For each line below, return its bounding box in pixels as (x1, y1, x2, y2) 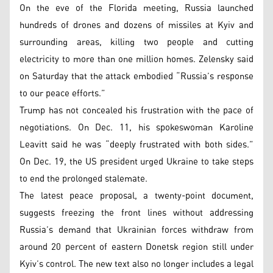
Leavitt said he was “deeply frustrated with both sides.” (19, 135, 253, 154)
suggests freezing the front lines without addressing (19, 204, 253, 222)
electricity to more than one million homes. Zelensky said (19, 50, 253, 68)
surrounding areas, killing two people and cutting (19, 33, 253, 51)
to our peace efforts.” (19, 84, 105, 102)
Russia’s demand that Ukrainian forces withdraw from (19, 221, 253, 239)
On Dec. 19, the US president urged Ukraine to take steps (19, 152, 253, 171)
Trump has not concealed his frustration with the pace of (19, 101, 253, 119)
